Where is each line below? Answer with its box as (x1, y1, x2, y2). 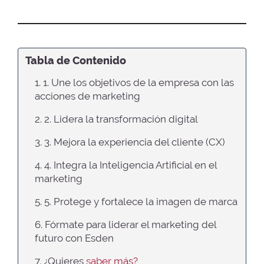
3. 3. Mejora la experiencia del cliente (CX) (35, 136, 225, 148)
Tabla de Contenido (25, 54, 126, 67)
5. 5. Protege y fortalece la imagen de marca (35, 195, 237, 207)
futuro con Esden (35, 232, 114, 244)
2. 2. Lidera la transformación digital (35, 113, 198, 125)
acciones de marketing (35, 90, 140, 102)
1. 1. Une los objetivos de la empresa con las (35, 76, 234, 88)
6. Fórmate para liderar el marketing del (35, 218, 216, 230)
